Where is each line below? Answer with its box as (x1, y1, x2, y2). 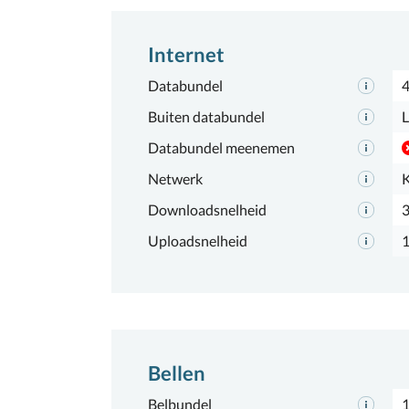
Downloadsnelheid (148, 201, 267, 218)
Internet (148, 42, 225, 67)
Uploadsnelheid (148, 232, 247, 249)
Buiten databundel (148, 108, 265, 125)
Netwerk (148, 170, 203, 187)
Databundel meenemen (148, 139, 295, 156)
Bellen (148, 361, 205, 385)
